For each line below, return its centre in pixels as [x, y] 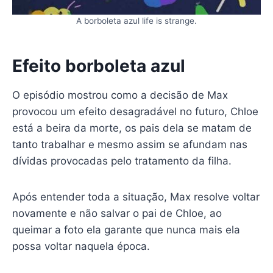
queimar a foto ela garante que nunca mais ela [126, 229]
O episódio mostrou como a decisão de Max [120, 95]
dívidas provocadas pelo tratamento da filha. [122, 161]
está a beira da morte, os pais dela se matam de [132, 128]
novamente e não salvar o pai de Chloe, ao [117, 213]
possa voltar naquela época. [81, 246]
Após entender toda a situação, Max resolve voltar [136, 197]
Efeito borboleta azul [98, 66]
